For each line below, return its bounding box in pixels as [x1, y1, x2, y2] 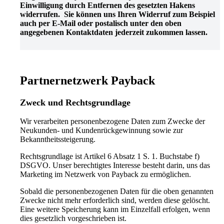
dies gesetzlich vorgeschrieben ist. [20, 213, 126, 222]
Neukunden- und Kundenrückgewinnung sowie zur [20, 125, 183, 134]
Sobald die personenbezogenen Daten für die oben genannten [20, 186, 213, 195]
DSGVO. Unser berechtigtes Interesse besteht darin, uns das [20, 160, 210, 169]
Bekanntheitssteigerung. [20, 134, 95, 143]
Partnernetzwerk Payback [20, 73, 155, 87]
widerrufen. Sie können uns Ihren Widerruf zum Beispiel [20, 9, 215, 18]
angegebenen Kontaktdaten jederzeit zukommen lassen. [20, 27, 207, 36]
